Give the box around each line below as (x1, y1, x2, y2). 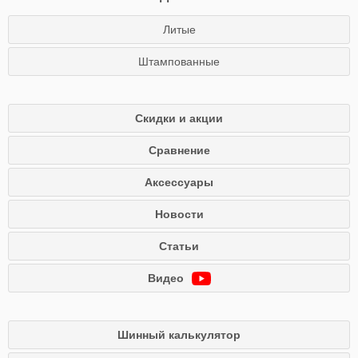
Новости (154, 208, 204, 221)
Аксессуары (145, 176, 213, 189)
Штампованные (138, 55, 220, 68)
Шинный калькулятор (117, 328, 241, 341)
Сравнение (148, 144, 210, 157)
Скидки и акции (135, 112, 223, 125)
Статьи (159, 240, 199, 253)
